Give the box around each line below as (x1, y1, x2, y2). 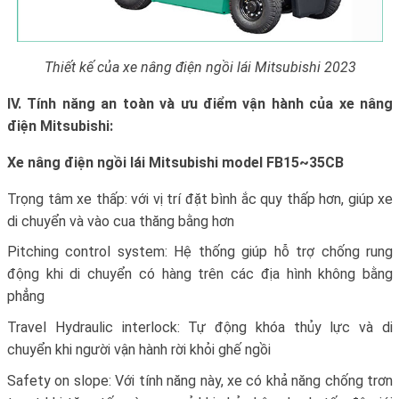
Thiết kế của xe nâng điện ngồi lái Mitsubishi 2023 (44, 58, 356, 76)
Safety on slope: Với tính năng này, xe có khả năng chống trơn (7, 371, 393, 389)
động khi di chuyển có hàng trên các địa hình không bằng (7, 265, 393, 283)
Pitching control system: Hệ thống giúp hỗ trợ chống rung (7, 243, 393, 261)
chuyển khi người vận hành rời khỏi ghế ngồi (7, 341, 271, 359)
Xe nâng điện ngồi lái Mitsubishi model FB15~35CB (7, 153, 344, 171)
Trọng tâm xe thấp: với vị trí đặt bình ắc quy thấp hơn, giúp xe (7, 190, 393, 208)
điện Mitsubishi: (7, 117, 113, 134)
